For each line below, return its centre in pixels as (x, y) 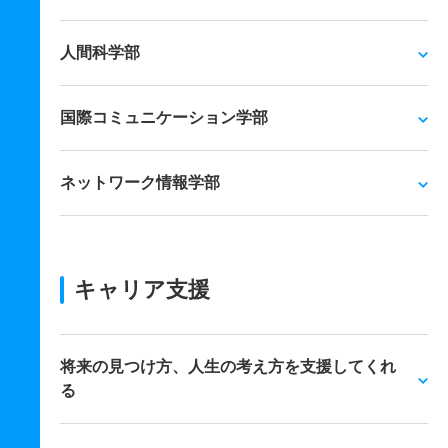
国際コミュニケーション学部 (164, 117)
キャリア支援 (142, 289)
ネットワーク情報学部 (140, 182)
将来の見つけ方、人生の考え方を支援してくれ (228, 366)
